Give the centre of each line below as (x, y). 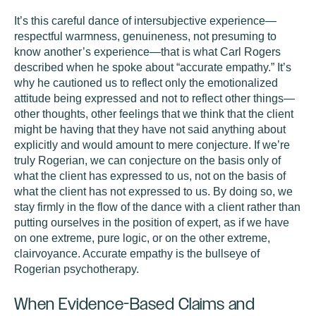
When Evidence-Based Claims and (135, 304)
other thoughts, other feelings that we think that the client (154, 114)
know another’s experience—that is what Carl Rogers (147, 52)
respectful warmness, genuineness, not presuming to (145, 36)
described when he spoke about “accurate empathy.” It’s (153, 67)
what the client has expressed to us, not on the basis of (150, 176)
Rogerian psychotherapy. (77, 269)
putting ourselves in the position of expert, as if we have (152, 223)
